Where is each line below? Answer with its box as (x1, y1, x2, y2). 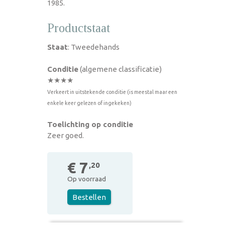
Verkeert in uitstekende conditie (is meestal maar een (47, 88, 177, 95)
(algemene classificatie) (78, 64, 162, 73)
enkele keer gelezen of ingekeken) (47, 99, 132, 106)
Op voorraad (67, 174, 106, 183)
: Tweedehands (68, 42, 120, 51)
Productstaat (47, 21, 110, 35)
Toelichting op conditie (47, 120, 133, 129)
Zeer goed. (47, 131, 84, 140)
